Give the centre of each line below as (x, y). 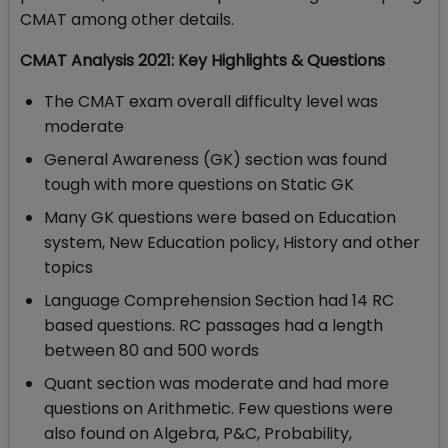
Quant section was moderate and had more (216, 384)
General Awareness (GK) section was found (215, 160)
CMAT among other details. (127, 20)
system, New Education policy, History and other (232, 243)
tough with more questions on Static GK (199, 185)
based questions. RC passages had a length (213, 326)
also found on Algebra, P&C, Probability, (198, 434)
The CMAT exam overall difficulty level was (211, 102)
